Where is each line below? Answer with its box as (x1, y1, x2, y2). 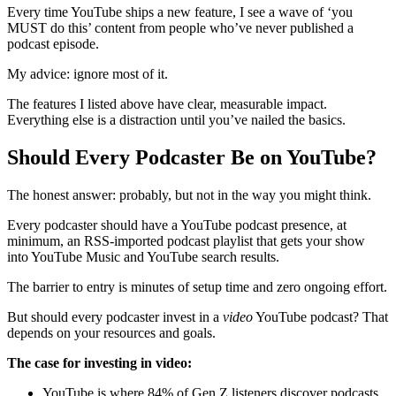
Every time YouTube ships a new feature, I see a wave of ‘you (7, 4, 353, 19)
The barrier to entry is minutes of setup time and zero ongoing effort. (7, 278, 387, 294)
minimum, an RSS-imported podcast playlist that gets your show (7, 232, 365, 248)
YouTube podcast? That (253, 308, 388, 324)
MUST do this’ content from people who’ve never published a (7, 19, 354, 35)
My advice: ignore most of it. (7, 65, 168, 81)
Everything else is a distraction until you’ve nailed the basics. (7, 111, 346, 127)
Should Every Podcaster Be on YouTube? (7, 145, 377, 169)
